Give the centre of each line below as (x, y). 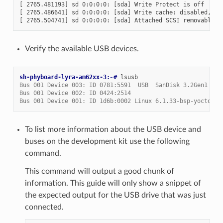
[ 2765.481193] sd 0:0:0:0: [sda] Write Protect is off (111, 5)
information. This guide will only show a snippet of (113, 183)
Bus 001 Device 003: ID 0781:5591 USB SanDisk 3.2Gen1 (113, 85)
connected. (44, 207)
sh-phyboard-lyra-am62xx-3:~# (70, 77)
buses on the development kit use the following (107, 142)
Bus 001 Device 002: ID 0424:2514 (75, 93)
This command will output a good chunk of (99, 171)
